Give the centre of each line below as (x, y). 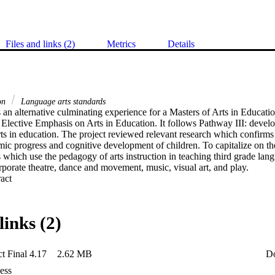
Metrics (121, 44)
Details (181, 44)
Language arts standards (62, 101)
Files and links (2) (40, 44)
